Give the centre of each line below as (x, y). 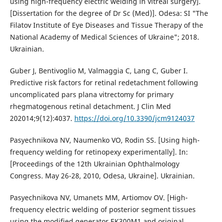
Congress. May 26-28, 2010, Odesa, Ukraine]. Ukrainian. (102, 175)
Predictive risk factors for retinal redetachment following (104, 82)
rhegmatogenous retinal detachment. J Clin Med (90, 106)
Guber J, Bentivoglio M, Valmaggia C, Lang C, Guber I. (99, 70)
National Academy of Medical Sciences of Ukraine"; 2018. (104, 37)
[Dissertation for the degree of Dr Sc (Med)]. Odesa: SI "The (109, 13)
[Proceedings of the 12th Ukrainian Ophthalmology (94, 164)
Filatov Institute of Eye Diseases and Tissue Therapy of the (106, 25)
